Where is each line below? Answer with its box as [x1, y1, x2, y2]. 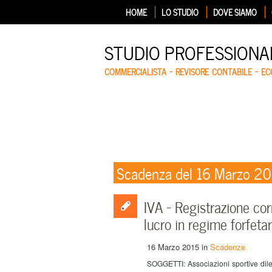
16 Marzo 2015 [147, 241, 199, 253]
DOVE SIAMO [213, 5, 257, 18]
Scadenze [210, 241, 245, 253]
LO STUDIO [161, 5, 199, 18]
